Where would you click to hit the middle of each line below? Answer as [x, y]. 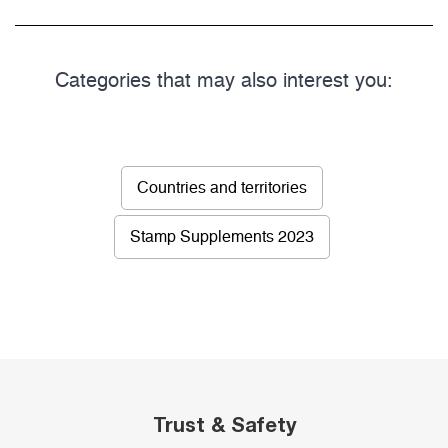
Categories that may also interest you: [224, 81]
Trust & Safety [224, 424]
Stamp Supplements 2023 [221, 237]
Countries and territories [221, 188]
